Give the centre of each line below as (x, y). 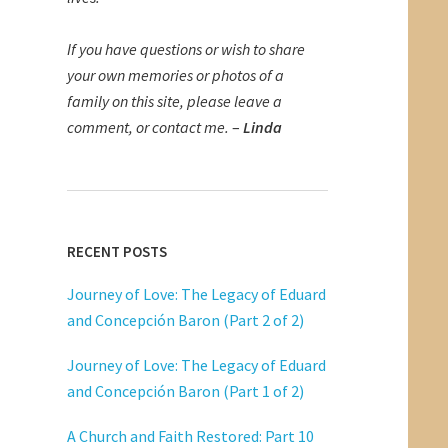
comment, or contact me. (147, 126)
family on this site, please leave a (174, 100)
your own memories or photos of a (175, 74)
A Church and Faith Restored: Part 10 (190, 435)
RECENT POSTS (116, 251)
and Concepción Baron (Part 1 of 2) (185, 390)
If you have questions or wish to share (185, 48)
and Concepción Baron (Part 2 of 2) (185, 319)
